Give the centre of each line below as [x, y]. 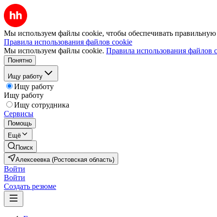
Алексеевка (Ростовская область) [65, 160]
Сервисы [19, 114]
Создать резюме [30, 186]
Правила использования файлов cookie [68, 42]
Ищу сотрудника [42, 105]
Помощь [20, 123]
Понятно [20, 60]
